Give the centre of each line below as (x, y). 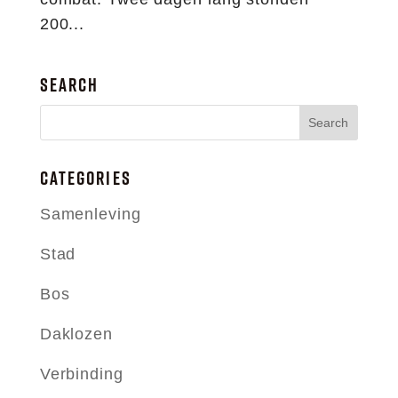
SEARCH (69, 85)
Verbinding (81, 374)
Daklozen (76, 334)
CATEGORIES (85, 178)
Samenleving (90, 214)
